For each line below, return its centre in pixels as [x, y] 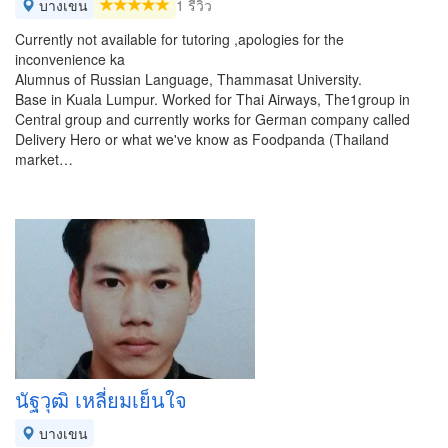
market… [44, 159]
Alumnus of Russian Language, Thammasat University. [188, 79]
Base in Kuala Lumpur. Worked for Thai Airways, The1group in [212, 99]
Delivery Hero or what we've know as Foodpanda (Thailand [202, 139]
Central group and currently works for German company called [212, 119]
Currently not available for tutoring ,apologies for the [179, 39]
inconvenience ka [70, 59]
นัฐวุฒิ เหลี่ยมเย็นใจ [101, 399]
